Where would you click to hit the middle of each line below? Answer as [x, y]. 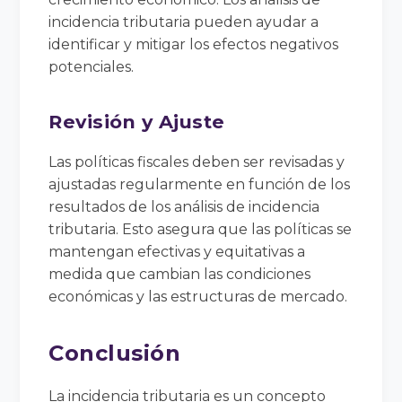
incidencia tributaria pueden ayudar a [184, 22]
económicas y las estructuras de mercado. [198, 296]
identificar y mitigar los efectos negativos [194, 44]
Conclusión [115, 353]
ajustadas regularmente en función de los [200, 184]
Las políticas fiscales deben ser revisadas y [197, 162]
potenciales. [92, 66]
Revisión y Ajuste [137, 121]
